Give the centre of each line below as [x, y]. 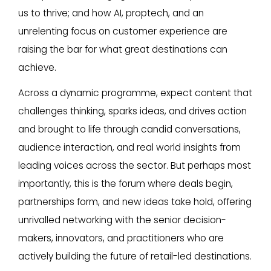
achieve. [37, 67]
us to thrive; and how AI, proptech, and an [111, 13]
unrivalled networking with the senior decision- [122, 220]
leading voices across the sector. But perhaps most [135, 166]
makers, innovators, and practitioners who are [121, 238]
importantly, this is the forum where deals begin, [126, 184]
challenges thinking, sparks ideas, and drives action [132, 111]
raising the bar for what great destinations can [123, 49]
